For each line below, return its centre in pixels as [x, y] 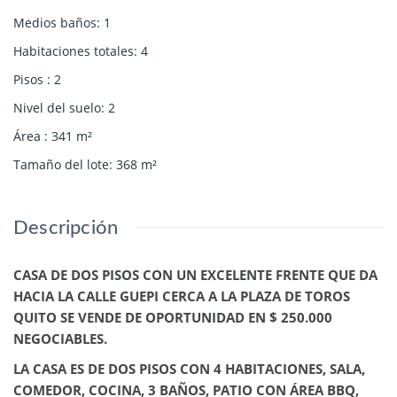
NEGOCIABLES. [60, 339]
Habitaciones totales [74, 51]
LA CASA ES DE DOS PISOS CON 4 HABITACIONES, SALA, [189, 369]
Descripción [66, 228]
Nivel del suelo [57, 108]
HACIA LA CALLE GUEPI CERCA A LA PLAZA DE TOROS [182, 296]
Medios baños [55, 23]
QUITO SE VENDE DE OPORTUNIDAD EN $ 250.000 [173, 317]
